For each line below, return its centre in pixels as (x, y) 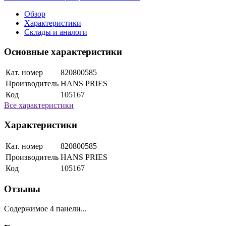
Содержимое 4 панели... (45, 209)
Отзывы (22, 189)
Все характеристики (39, 105)
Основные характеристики (63, 51)
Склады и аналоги (56, 32)
